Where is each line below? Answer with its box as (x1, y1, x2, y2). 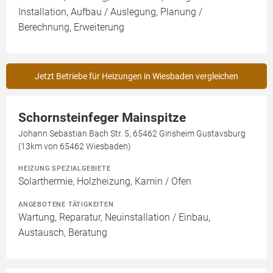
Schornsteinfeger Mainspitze (18, 110, 186, 125)
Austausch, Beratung (18, 227, 107, 238)
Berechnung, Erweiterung (18, 21, 124, 33)
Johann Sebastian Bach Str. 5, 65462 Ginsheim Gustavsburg (18, 129, 246, 138)
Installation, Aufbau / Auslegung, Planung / (18, 6, 202, 18)
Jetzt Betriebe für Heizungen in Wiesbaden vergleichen (35, 71, 238, 81)
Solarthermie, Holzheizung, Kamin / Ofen (18, 175, 191, 187)
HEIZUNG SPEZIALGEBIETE (18, 164, 111, 172)
